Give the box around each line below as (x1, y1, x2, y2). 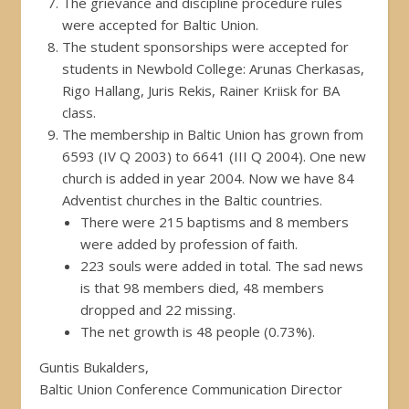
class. (62, 102, 96, 121)
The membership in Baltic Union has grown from (62, 124, 363, 143)
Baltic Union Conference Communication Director (39, 379, 342, 398)
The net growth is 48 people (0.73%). (80, 321, 315, 341)
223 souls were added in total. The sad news (80, 256, 363, 275)
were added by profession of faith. (80, 234, 298, 253)
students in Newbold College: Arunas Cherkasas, (62, 58, 364, 78)
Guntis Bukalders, (39, 357, 149, 376)
